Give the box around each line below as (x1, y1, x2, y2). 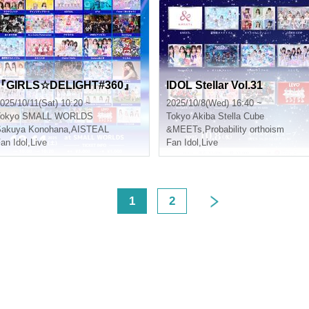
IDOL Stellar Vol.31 (166, 79, 263, 91)
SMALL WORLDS (22, 111, 93, 121)
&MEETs (166, 124, 202, 134)
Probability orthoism (205, 124, 284, 134)
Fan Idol (166, 137, 199, 148)
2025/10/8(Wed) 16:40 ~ (166, 98, 262, 108)
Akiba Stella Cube (192, 111, 264, 121)
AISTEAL (71, 124, 109, 134)
